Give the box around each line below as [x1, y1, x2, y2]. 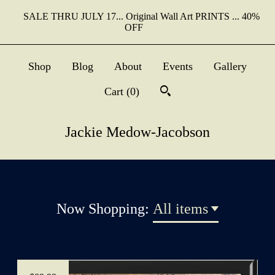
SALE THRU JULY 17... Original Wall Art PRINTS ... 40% [23, 11, 260, 21]
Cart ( [104, 85, 130, 98]
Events [163, 60, 193, 72]
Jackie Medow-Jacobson [65, 124, 210, 140]
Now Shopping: [56, 201, 153, 217]
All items [153, 201, 208, 217]
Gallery [214, 60, 247, 72]
